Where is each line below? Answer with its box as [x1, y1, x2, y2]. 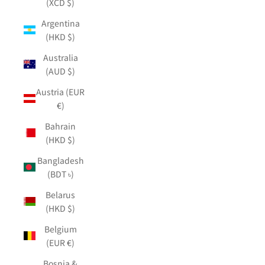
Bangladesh [37, 154, 84, 166]
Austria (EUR [36, 85, 85, 98]
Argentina [41, 17, 80, 29]
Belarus [46, 188, 75, 201]
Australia [43, 51, 78, 63]
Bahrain [45, 119, 76, 132]
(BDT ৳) [47, 167, 74, 180]
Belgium [44, 222, 77, 235]
